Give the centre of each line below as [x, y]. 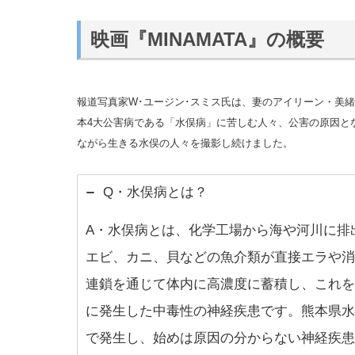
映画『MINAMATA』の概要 [207, 39]
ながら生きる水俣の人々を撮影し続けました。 [185, 143]
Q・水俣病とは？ [155, 193]
